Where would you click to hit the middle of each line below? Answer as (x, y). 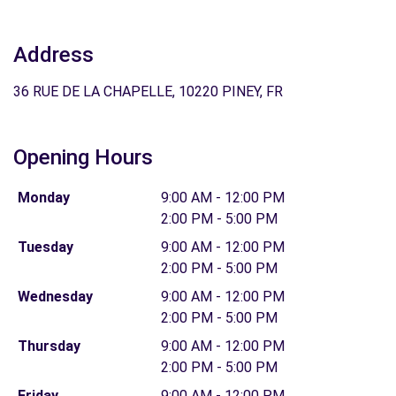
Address (53, 55)
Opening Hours (83, 157)
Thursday (49, 346)
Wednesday (55, 297)
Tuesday (45, 247)
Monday (43, 198)
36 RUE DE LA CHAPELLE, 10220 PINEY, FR (148, 91)
